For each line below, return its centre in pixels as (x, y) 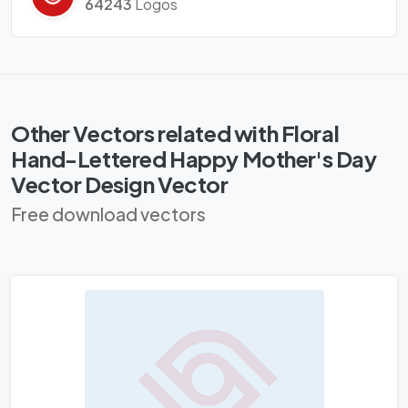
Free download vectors (108, 214)
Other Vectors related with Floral (175, 133)
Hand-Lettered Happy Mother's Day (194, 159)
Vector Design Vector (120, 184)
